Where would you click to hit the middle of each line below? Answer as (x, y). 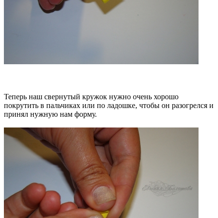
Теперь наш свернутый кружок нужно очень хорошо (91, 96)
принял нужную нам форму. (51, 114)
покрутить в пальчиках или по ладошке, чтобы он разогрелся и (109, 105)
